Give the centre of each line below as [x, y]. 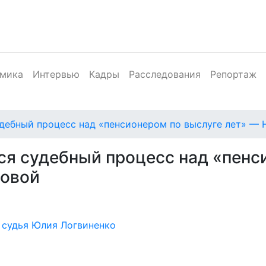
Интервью [56, 74]
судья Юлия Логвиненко [59, 225]
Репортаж [233, 74]
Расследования [165, 74]
